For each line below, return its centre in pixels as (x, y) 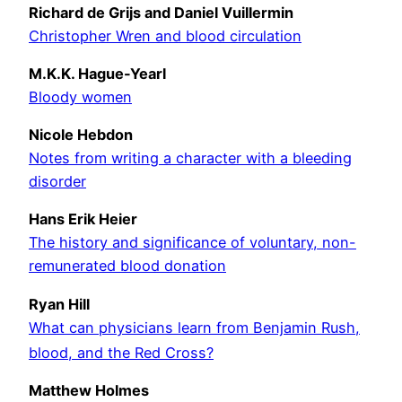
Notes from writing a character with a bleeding (190, 158)
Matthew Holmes (89, 391)
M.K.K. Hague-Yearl (97, 73)
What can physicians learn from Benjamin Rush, (194, 327)
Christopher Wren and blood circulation (165, 35)
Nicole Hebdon (81, 135)
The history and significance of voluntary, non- (192, 243)
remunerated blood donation (127, 266)
